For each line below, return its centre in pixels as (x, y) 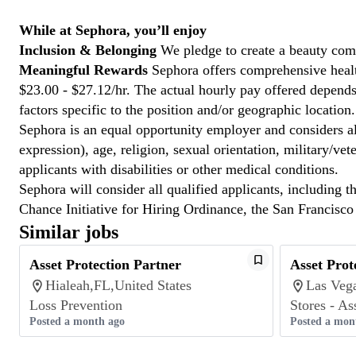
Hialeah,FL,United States (118, 285)
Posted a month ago (77, 321)
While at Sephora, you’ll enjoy (113, 30)
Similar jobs (69, 232)
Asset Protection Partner (105, 265)
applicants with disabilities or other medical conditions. (179, 169)
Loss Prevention (76, 305)
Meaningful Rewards (83, 70)
